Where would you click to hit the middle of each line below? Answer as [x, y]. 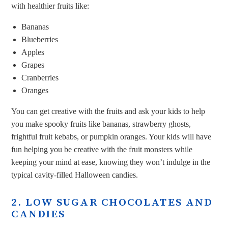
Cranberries [40, 77]
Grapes [33, 65]
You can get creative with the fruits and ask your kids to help [108, 111]
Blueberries [40, 39]
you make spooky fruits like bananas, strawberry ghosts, [101, 124]
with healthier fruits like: [50, 6]
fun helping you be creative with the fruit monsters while [102, 149]
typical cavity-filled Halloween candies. [75, 175]
